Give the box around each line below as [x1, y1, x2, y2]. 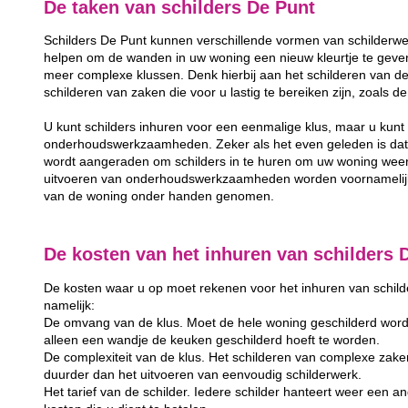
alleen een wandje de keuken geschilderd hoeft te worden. [44, 332, 381, 347]
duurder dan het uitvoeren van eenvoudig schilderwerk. [44, 367, 362, 382]
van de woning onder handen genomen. [44, 189, 275, 204]
